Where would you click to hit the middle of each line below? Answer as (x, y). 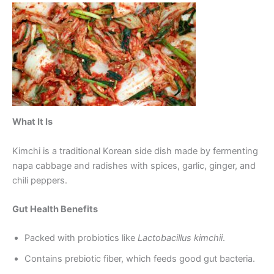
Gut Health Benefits (55, 209)
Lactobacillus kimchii (180, 238)
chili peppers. (40, 180)
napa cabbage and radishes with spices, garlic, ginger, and (134, 165)
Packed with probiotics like (81, 238)
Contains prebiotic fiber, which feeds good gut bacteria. (140, 259)
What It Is (32, 122)
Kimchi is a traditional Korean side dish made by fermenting (135, 151)
